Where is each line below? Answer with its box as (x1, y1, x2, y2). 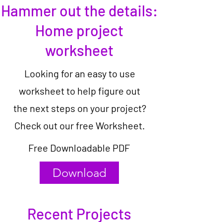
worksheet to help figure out (19, 85, 140, 97)
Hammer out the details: (1, 1, 158, 19)
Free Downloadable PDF (28, 142, 130, 154)
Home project (35, 21, 123, 39)
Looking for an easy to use (24, 67, 135, 79)
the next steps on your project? (13, 102, 146, 114)
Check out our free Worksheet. (14, 119, 145, 131)
